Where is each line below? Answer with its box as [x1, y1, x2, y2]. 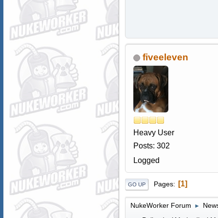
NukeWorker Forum [130, 201, 191, 209]
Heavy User [133, 128, 174, 137]
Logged [133, 156, 160, 165]
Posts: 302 [133, 142, 170, 150]
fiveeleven [142, 52, 188, 63]
